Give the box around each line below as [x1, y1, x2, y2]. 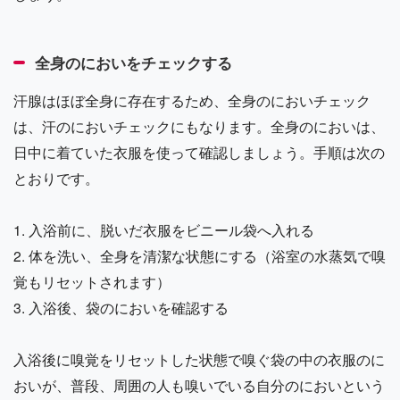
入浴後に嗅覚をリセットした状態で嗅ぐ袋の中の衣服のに [13, 348, 385, 369]
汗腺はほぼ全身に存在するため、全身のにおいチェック [13, 89, 371, 110]
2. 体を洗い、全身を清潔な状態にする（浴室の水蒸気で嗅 [13, 245, 386, 265]
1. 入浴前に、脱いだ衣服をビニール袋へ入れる [13, 219, 314, 239]
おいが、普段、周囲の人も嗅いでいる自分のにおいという [13, 374, 385, 395]
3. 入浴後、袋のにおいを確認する [13, 296, 229, 317]
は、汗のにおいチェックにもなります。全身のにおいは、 [13, 115, 385, 136]
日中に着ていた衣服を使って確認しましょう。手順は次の [13, 141, 385, 162]
